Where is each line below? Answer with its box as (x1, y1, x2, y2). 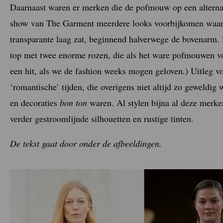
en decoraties (10, 96, 60, 109)
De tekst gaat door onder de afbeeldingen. (10, 137, 162, 149)
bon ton (60, 96, 87, 109)
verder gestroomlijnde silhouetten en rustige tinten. (10, 112, 194, 124)
